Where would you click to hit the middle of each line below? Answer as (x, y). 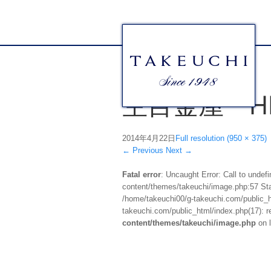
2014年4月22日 (149, 139)
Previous (147, 151)
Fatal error (142, 175)
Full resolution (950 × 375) (221, 139)
